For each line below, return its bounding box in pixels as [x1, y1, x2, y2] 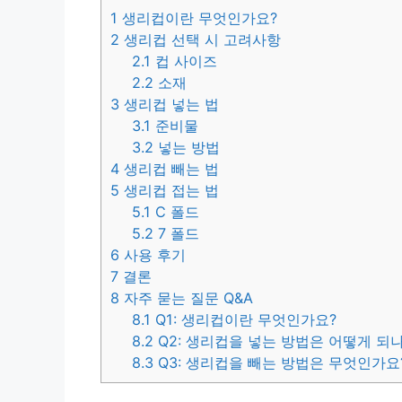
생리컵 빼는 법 [119, 160, 219, 179]
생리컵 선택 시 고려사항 [119, 31, 281, 49]
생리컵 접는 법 [119, 181, 219, 200]
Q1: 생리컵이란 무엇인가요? [151, 310, 337, 329]
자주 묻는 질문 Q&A [119, 289, 253, 308]
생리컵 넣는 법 [119, 95, 219, 114]
